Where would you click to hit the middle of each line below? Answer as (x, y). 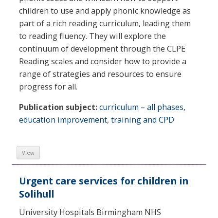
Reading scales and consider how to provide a (103, 62)
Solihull (36, 194)
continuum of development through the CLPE (102, 49)
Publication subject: (58, 107)
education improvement (63, 120)
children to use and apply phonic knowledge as (105, 11)
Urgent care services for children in (104, 181)
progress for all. (48, 87)
